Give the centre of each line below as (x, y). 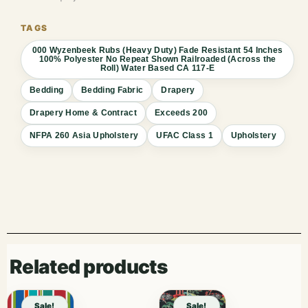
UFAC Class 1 (185, 136)
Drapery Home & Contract (83, 113)
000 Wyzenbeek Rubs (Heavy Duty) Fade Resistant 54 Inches (157, 51)
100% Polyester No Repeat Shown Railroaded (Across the (157, 59)
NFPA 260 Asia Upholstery (84, 136)
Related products (88, 267)
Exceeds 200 (181, 113)
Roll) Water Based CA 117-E (157, 68)
